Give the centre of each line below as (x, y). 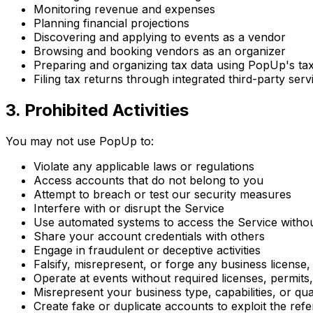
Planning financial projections (111, 23)
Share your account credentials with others (149, 236)
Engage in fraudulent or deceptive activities (147, 250)
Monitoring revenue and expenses (124, 9)
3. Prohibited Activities (97, 110)
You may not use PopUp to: (80, 141)
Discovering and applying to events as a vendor (160, 37)
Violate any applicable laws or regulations (144, 167)
